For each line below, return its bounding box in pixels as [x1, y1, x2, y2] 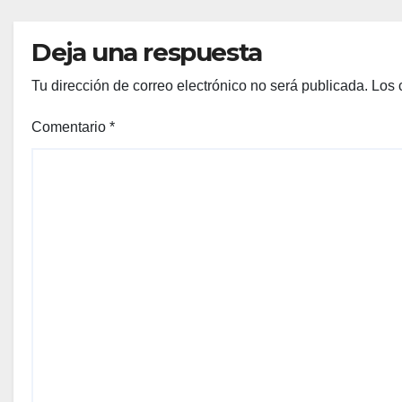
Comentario [31, 118, 109, 135]
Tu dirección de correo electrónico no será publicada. [31, 77, 368, 93]
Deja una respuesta [31, 36, 262, 67]
